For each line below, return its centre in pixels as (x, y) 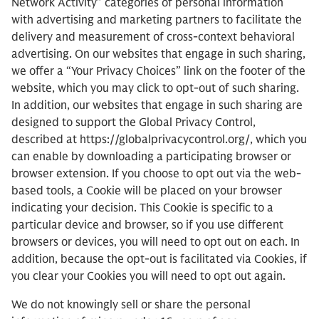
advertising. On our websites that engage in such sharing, (158, 54)
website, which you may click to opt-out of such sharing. (155, 88)
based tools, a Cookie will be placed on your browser (147, 191)
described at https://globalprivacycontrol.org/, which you (159, 140)
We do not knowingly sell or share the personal (131, 305)
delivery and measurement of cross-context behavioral (153, 37)
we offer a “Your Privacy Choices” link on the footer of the (158, 71)
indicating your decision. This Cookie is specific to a (142, 208)
